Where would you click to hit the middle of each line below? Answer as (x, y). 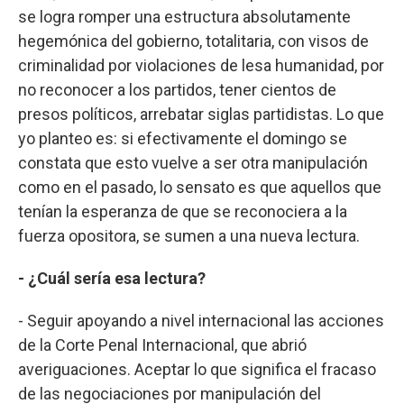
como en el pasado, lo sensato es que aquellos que (200, 187)
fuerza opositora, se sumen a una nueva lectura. (189, 235)
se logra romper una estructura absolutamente (184, 16)
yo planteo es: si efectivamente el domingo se (183, 138)
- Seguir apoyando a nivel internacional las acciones (201, 320)
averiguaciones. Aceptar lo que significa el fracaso (197, 369)
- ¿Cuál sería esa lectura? (112, 278)
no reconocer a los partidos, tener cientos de (177, 89)
